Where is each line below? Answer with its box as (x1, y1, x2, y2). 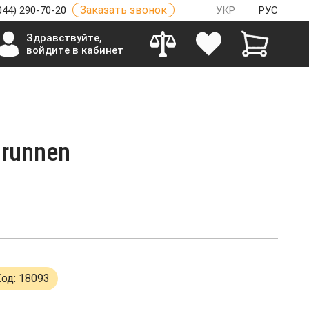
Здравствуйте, (26, 31, 102, 44)
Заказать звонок (80, 3, 167, 17)
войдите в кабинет (26, 43, 123, 57)
